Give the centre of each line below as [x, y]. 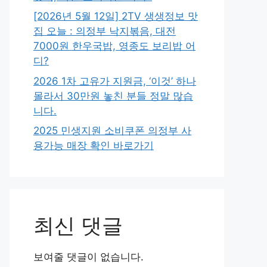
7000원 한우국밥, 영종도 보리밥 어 [114, 46]
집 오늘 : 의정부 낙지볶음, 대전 [105, 31]
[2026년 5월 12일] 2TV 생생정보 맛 [116, 16]
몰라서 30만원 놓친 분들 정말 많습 [113, 96]
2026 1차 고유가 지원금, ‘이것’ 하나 [115, 81]
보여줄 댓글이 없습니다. [89, 257]
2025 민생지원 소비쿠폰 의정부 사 [112, 131]
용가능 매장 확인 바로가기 [94, 145]
